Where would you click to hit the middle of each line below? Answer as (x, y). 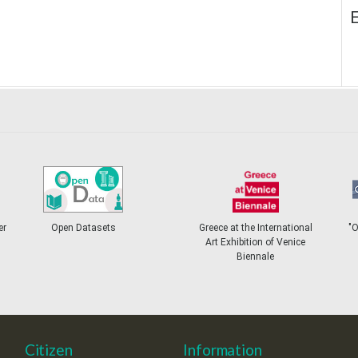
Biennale (255, 256)
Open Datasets (83, 227)
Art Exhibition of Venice (255, 242)
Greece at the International (255, 227)
